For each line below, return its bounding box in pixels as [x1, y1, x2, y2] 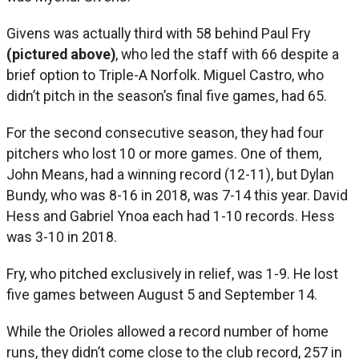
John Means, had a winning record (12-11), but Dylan [6, 165, 334, 183]
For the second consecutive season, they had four [6, 123, 324, 141]
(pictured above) [6, 45, 115, 63]
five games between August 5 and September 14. [6, 285, 317, 303]
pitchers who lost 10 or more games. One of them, [6, 144, 321, 162]
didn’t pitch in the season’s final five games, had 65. [6, 87, 327, 104]
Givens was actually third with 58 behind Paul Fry [6, 24, 310, 42]
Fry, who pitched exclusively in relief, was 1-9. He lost [6, 264, 338, 282]
